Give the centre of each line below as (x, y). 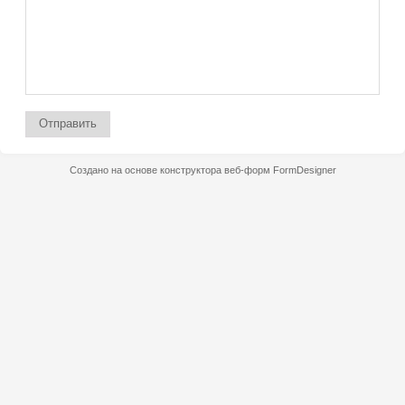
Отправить (68, 123)
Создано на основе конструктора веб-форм (171, 170)
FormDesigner (304, 170)
